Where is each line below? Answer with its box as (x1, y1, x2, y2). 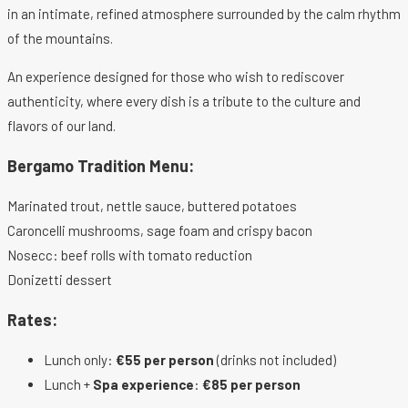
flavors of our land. (7, 117, 116, 135)
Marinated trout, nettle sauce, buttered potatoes (7, 198, 297, 215)
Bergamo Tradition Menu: (7, 156, 194, 177)
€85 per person (202, 376, 301, 393)
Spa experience (93, 376, 194, 393)
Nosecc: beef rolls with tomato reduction (7, 247, 252, 264)
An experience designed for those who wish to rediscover (7, 68, 344, 86)
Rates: (7, 310, 57, 331)
